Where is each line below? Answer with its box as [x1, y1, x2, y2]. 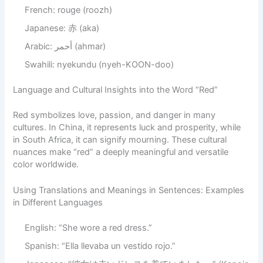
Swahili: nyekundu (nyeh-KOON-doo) [25, 59, 174, 70]
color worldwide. [13, 159, 79, 170]
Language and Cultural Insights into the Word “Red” [13, 84, 218, 95]
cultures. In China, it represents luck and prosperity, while [13, 122, 241, 133]
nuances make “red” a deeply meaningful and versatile [13, 146, 229, 157]
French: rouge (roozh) [25, 4, 113, 15]
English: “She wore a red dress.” [25, 222, 153, 233]
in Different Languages [13, 197, 103, 208]
